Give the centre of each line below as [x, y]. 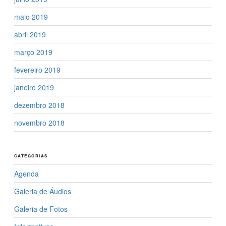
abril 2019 [30, 34]
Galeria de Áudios [43, 191]
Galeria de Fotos [41, 209]
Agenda [26, 173]
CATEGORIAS [31, 155]
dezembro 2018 [39, 105]
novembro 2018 [39, 122]
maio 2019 [31, 16]
